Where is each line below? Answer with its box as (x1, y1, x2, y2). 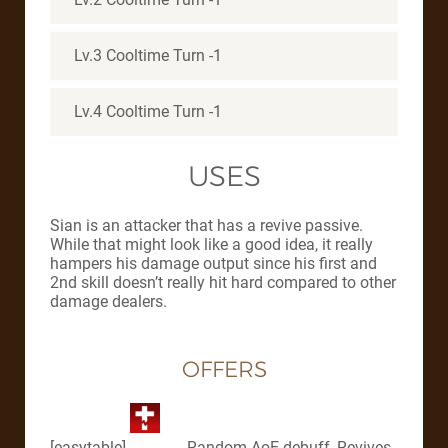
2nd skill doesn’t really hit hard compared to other (50, 273, 396, 293)
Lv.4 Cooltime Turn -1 (74, 101, 222, 121)
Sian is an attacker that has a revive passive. (50, 216, 363, 236)
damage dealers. (50, 292, 167, 312)
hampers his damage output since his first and (50, 254, 377, 274)
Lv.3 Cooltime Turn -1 (74, 45, 222, 65)
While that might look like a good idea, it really (50, 235, 373, 255)
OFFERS (181, 356, 267, 384)
